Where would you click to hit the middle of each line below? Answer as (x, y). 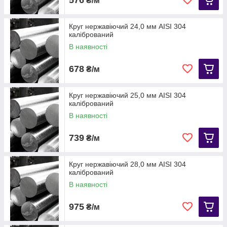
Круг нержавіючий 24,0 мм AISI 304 (127, 27)
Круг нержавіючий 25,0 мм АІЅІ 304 (127, 96)
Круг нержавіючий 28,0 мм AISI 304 (127, 164)
